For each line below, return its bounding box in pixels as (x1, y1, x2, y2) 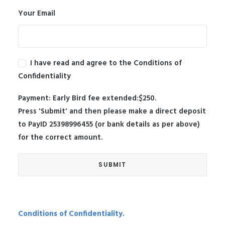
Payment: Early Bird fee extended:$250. (18, 92, 156, 104)
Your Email (18, 7, 55, 20)
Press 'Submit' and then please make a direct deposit (18, 105, 206, 118)
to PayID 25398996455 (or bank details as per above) (18, 118, 200, 131)
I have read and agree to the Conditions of (30, 57, 182, 69)
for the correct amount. (18, 131, 102, 144)
